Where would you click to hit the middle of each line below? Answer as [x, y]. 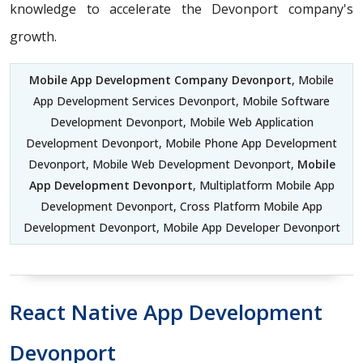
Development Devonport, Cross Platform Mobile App [181, 207]
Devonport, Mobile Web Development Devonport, [162, 164]
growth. [33, 37]
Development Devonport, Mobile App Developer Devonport [181, 228]
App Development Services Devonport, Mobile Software [181, 101]
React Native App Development [166, 312]
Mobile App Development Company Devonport [160, 80]
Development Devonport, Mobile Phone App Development [181, 143]
